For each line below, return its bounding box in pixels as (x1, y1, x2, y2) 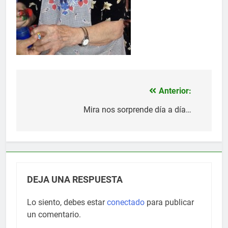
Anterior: (159, 85, 191, 96)
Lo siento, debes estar (27, 197, 107, 207)
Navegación (26, 86, 91, 101)
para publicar (145, 197, 194, 207)
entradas (26, 123, 74, 137)
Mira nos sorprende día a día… (83, 104, 191, 115)
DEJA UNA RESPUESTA (27, 174, 123, 185)
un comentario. (27, 209, 81, 219)
